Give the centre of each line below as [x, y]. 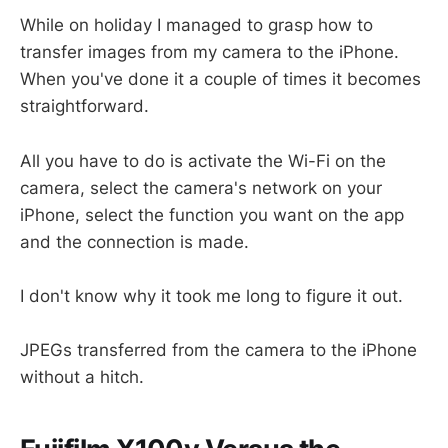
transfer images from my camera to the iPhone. [209, 52]
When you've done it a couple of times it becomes [220, 79]
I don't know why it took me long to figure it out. [211, 295]
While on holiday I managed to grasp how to [196, 25]
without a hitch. [82, 376]
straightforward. [84, 106]
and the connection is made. [134, 241]
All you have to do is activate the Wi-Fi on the [203, 160]
